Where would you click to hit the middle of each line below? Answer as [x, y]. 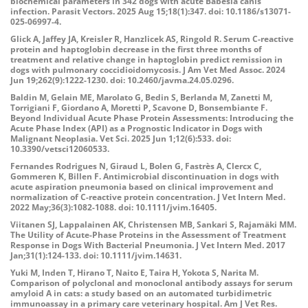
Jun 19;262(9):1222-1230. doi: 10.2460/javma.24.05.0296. [122, 80]
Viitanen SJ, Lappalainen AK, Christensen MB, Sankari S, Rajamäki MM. [153, 224]
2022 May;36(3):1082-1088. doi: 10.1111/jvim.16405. [113, 207]
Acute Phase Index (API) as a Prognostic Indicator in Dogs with [136, 128]
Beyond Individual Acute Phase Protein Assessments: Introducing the [152, 118]
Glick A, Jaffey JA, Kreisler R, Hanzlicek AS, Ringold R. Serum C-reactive [152, 39]
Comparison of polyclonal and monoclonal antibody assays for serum [152, 283]
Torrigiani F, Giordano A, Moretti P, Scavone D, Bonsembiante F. [139, 108]
